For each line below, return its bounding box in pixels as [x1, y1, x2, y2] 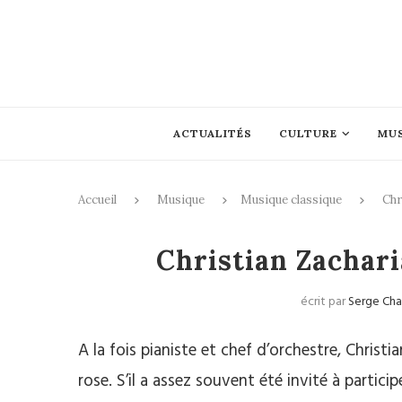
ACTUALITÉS [172, 127, 252, 140]
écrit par [300, 292, 348, 312]
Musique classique [240, 192, 342, 207]
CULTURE [278, 127, 337, 140]
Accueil [78, 192, 117, 207]
